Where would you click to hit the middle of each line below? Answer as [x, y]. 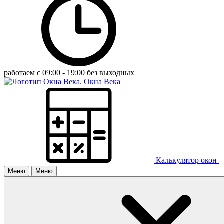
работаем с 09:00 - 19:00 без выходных [69, 73]
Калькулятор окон [186, 160]
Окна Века [102, 82]
